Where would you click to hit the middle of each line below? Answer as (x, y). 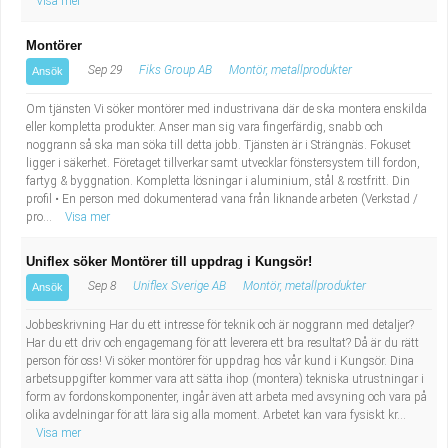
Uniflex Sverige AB (179, 286)
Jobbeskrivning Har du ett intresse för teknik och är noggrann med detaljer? (220, 325)
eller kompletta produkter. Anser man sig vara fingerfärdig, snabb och (204, 127)
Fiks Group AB (175, 70)
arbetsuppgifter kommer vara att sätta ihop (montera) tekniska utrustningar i (225, 379)
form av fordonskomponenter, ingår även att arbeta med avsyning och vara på (226, 397)
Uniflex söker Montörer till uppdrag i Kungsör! (169, 261)
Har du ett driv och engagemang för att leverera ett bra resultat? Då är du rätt (222, 343)
